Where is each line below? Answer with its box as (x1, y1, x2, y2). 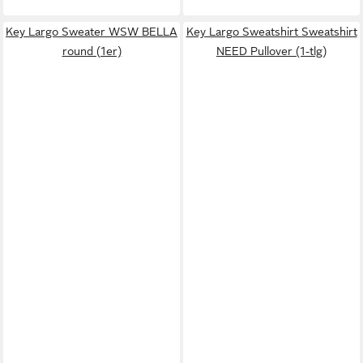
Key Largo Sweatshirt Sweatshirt (186, 24, 357, 38)
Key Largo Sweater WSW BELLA (6, 24, 177, 38)
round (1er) (62, 44, 122, 58)
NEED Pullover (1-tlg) (216, 44, 327, 58)
